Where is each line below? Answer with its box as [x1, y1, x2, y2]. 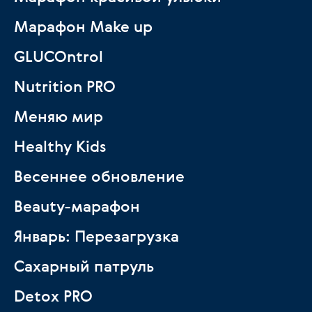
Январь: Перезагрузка [14, 226, 179, 246]
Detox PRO [14, 286, 93, 306]
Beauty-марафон [14, 196, 140, 216]
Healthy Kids [14, 136, 107, 156]
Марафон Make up [14, 16, 153, 36]
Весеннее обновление [14, 166, 185, 186]
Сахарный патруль [14, 256, 154, 276]
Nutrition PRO [14, 76, 116, 96]
